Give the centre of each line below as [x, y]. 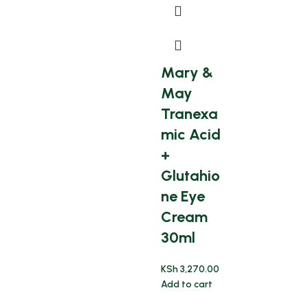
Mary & [187, 73]
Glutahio [190, 176]
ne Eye [183, 196]
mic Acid [191, 134]
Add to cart [187, 284]
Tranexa [189, 114]
